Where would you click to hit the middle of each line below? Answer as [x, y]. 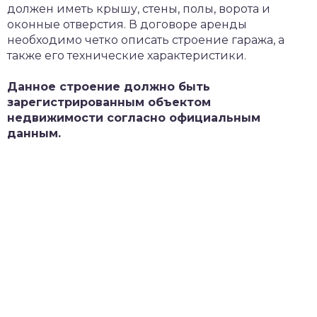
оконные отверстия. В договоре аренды [127, 24]
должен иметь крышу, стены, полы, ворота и [139, 9]
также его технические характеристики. [127, 56]
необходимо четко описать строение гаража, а [146, 40]
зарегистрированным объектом [109, 102]
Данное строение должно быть [109, 87]
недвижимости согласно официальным [134, 118]
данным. [34, 133]
